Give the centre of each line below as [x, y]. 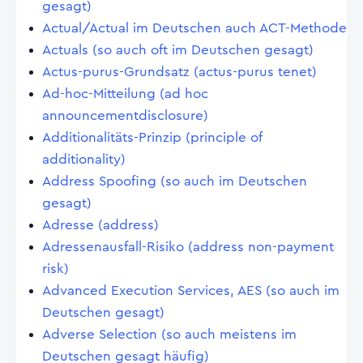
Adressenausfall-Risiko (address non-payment [188, 247]
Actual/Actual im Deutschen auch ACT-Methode [194, 28]
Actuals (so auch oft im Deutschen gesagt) [178, 50]
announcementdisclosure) [125, 115]
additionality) [84, 159]
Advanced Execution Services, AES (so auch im [191, 290]
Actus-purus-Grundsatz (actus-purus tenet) [179, 72]
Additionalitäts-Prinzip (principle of [152, 137]
